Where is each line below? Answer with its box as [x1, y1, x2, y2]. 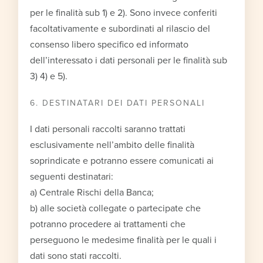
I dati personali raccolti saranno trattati [30, 123, 186, 135]
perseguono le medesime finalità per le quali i [30, 234, 217, 246]
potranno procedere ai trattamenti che [30, 218, 186, 230]
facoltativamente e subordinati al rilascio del [30, 22, 211, 35]
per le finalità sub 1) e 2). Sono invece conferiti [30, 6, 218, 19]
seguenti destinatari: [30, 170, 114, 183]
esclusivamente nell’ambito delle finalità [30, 139, 195, 151]
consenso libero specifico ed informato [30, 38, 189, 50]
